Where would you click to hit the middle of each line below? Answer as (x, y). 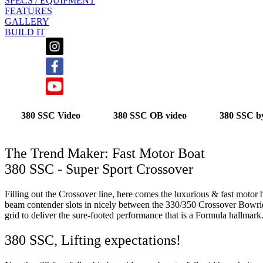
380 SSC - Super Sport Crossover (99, 169)
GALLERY (27, 22)
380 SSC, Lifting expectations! (93, 240)
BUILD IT (25, 32)
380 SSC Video (51, 116)
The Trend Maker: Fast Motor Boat (105, 154)
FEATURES (28, 11)
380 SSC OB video (150, 116)
